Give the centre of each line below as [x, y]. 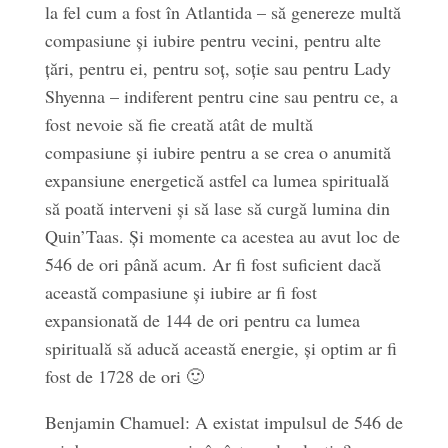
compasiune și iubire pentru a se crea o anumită [217, 152]
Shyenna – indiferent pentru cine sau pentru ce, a [221, 96]
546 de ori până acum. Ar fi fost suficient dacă [212, 264]
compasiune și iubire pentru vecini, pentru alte [212, 40]
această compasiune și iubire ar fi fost [180, 292]
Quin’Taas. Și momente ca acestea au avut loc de [222, 236]
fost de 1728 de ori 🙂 [124, 376]
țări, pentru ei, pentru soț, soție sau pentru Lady [217, 68]
